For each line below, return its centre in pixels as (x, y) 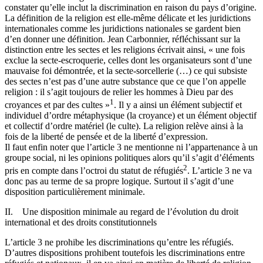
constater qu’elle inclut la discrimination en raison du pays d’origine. (131, 7)
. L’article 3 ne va (220, 171)
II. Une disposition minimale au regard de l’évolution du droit (122, 212)
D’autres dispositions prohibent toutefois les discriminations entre (125, 253)
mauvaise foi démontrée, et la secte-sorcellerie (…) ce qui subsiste (126, 70)
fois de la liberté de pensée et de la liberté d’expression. (106, 137)
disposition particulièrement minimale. (75, 192)
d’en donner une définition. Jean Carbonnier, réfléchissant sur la (122, 39)
